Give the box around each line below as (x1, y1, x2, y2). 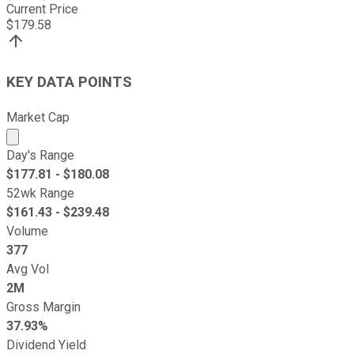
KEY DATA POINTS (6, 73, 132, 91)
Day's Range (6, 147, 74, 163)
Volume (6, 223, 48, 239)
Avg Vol (6, 261, 49, 277)
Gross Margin (6, 299, 81, 314)
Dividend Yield (6, 337, 86, 352)
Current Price (6, 2, 78, 17)
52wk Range (6, 185, 74, 201)
